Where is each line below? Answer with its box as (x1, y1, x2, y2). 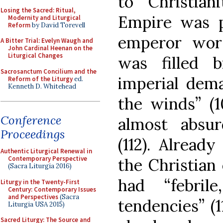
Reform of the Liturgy (8, 74, 73, 83)
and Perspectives (8, 192, 58, 201)
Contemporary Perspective (8, 154, 87, 163)
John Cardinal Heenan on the (8, 44, 93, 52)
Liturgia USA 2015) (8, 200, 65, 209)
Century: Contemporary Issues (8, 185, 96, 194)
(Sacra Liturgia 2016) (8, 162, 72, 170)
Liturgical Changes (8, 51, 63, 60)
